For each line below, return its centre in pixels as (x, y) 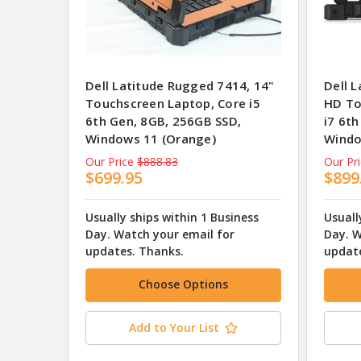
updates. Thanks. (135, 251)
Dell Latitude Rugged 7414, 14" (180, 86)
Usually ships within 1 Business (172, 217)
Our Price (110, 162)
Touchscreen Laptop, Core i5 (173, 104)
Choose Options (183, 284)
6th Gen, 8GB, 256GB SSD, (163, 121)
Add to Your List (174, 327)
